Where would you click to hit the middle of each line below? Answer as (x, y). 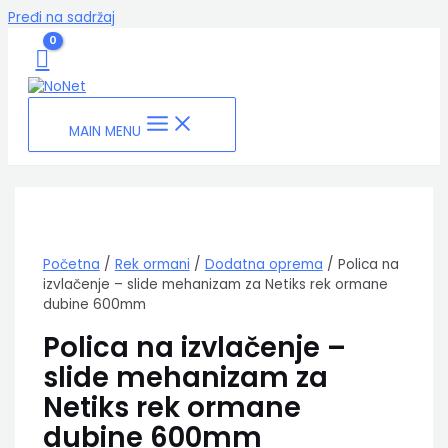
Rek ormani (152, 264)
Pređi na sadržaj (61, 17)
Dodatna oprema (263, 264)
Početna (71, 264)
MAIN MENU (105, 131)
